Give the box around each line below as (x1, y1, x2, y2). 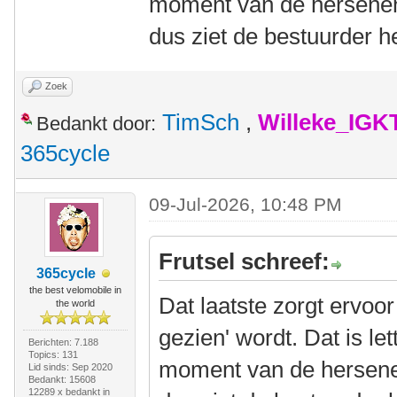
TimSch (162, 110, 239, 135)
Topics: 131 (27, 349, 78, 360)
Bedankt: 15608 (27, 374, 96, 385)
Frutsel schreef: (159, 248, 331, 275)
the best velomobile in (28, 284, 121, 295)
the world (55, 298, 95, 308)
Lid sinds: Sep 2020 (27, 362, 113, 372)
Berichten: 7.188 (27, 337, 98, 347)
